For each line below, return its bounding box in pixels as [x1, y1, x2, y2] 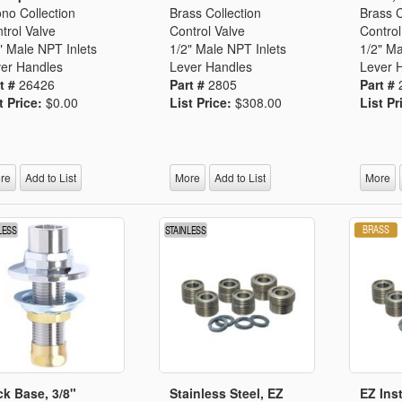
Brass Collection [170, 3, 262, 22]
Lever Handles [170, 57, 253, 75]
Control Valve [170, 21, 246, 39]
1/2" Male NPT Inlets [170, 39, 287, 57]
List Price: [170, 92, 236, 111]
